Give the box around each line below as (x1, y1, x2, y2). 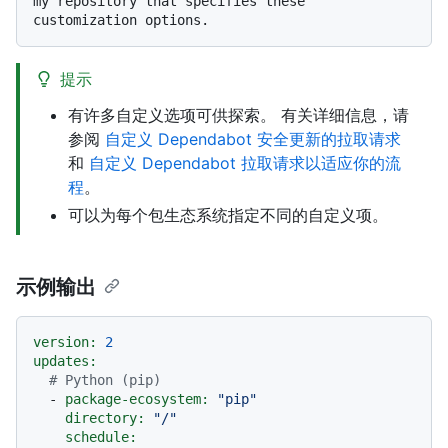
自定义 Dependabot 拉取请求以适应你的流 (89, 153, 401, 174)
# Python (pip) (49, 372, 161, 389)
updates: (33, 353, 97, 370)
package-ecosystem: (65, 391, 209, 408)
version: (33, 334, 97, 351)
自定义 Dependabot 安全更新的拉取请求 (105, 129, 401, 150)
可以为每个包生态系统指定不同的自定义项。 (68, 205, 388, 226)
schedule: (65, 429, 137, 446)
